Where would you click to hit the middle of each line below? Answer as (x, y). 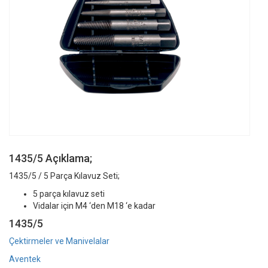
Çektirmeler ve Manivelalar (59, 241)
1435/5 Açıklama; (51, 158)
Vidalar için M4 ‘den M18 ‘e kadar (94, 205)
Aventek (25, 259)
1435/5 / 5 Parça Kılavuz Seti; (64, 176)
